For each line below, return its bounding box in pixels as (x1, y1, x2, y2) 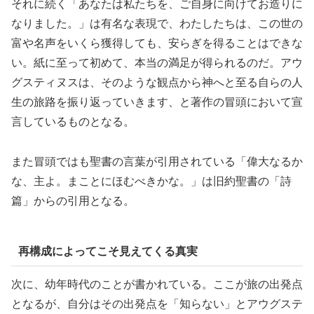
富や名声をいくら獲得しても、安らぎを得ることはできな (11, 37, 303, 50)
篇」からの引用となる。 (11, 195, 135, 207)
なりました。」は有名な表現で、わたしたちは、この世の (11, 18, 303, 30)
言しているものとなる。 (11, 116, 135, 128)
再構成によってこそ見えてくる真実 (18, 245, 198, 258)
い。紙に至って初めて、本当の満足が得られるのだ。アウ (11, 57, 303, 69)
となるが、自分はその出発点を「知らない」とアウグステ (11, 298, 303, 310)
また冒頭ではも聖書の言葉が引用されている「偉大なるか (11, 156, 303, 168)
